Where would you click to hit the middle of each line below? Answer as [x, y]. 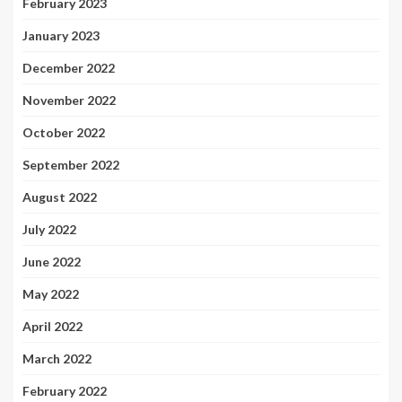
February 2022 [65, 391]
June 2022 [52, 262]
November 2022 [69, 100]
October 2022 [64, 133]
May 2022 [51, 294]
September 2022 [71, 165]
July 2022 [49, 230]
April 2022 [52, 327]
